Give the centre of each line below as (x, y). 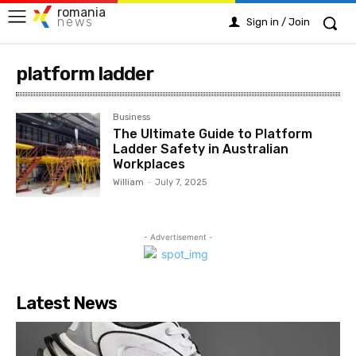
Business (132, 117)
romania (81, 12)
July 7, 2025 (181, 182)
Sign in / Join (278, 22)
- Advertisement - (178, 237)
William (129, 182)
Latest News (66, 304)
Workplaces (149, 164)
